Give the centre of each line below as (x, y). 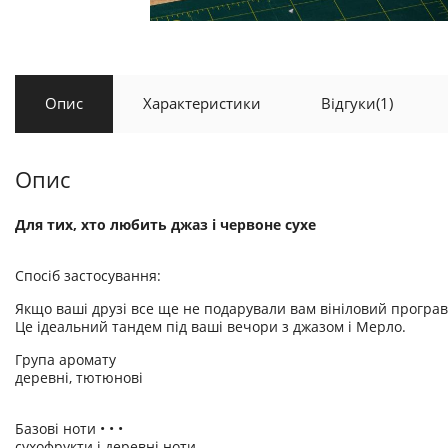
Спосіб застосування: (88, 275)
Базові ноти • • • (69, 428)
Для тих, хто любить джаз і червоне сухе (165, 224)
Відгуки (348, 103)
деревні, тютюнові (79, 377)
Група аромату (65, 359)
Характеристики (202, 103)
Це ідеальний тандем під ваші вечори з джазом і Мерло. (210, 326)
